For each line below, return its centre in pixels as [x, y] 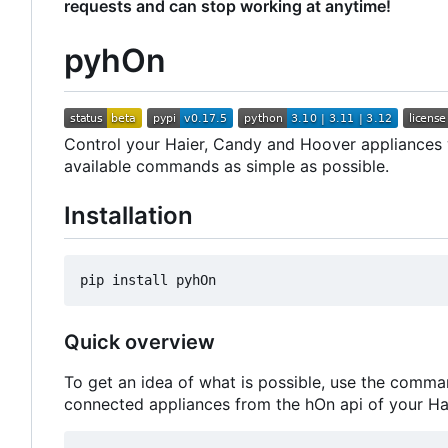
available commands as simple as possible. [226, 165]
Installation [128, 215]
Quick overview [139, 341]
